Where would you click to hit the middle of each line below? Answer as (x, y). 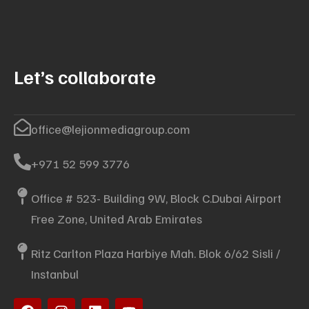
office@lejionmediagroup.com (111, 129)
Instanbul (55, 274)
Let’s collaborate (85, 77)
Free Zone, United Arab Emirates (117, 219)
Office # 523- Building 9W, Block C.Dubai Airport (156, 198)
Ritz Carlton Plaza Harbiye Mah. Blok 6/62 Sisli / (156, 253)
